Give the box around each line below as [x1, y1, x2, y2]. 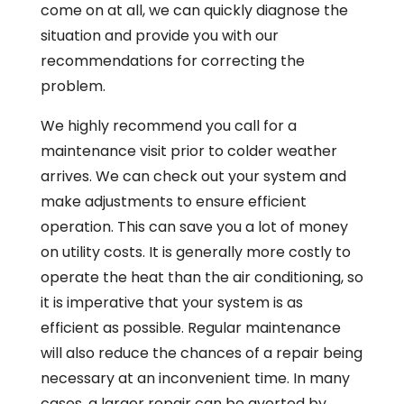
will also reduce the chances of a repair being [40, 342, 363, 363]
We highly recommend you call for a [40, 115, 297, 136]
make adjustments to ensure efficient [40, 190, 307, 212]
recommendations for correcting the [40, 50, 305, 71]
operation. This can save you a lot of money [40, 216, 348, 237]
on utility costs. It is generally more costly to [40, 241, 351, 262]
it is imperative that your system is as [40, 291, 303, 313]
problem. [40, 75, 106, 96]
